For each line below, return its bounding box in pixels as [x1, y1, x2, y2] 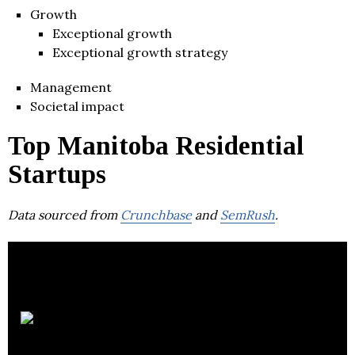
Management [30, 78, 112, 95]
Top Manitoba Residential [8, 131, 304, 160]
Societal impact [30, 97, 124, 114]
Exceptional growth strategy [52, 44, 227, 60]
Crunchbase [120, 206, 192, 223]
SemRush [220, 206, 275, 223]
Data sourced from [8, 206, 120, 223]
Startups [8, 159, 106, 189]
